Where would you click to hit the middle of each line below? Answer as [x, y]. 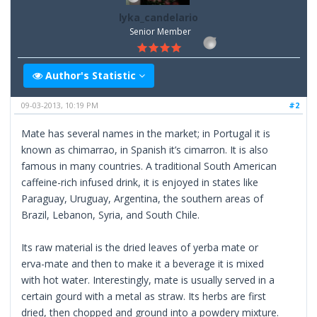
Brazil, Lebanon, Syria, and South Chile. [111, 214]
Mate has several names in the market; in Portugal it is [146, 133]
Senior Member [160, 31]
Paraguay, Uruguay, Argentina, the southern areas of [143, 198]
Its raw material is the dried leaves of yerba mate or [140, 247]
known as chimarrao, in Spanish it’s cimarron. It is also [145, 149]
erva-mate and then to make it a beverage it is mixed [143, 263]
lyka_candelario [158, 17]
